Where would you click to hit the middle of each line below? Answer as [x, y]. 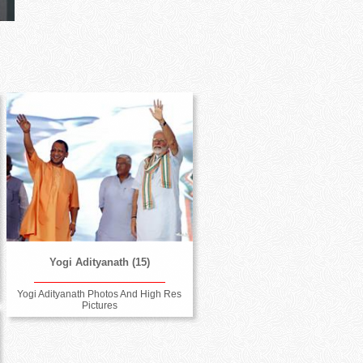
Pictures [99, 305]
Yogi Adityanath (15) [99, 262]
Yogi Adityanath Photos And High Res [100, 294]
